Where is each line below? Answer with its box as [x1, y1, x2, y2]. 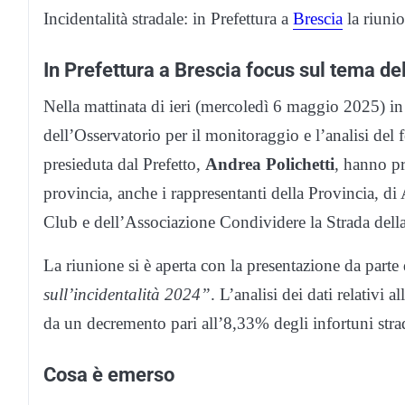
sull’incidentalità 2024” [43, 284, 211, 304]
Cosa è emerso [43, 362, 174, 386]
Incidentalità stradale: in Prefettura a [43, 8, 293, 28]
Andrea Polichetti [205, 154, 334, 174]
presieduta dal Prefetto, [43, 154, 205, 174]
